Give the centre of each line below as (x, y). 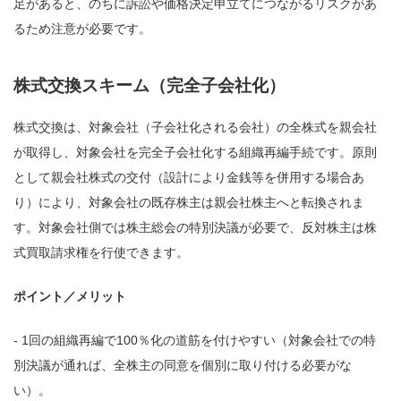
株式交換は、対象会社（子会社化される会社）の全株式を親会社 (195, 127)
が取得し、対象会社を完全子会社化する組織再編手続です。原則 (195, 152)
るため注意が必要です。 (82, 28)
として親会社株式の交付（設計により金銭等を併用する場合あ (189, 177)
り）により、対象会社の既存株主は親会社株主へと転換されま (189, 202)
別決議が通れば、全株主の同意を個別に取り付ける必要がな (183, 365)
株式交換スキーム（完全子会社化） (149, 86)
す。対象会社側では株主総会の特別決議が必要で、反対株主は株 (195, 227)
